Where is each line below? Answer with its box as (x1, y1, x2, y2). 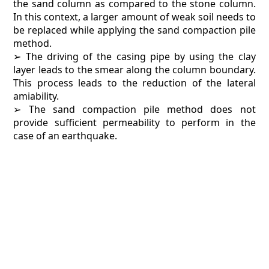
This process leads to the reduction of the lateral (13, 76, 256, 89)
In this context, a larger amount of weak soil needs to (13, 10, 256, 23)
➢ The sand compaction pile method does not (13, 103, 256, 116)
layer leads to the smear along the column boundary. (13, 63, 256, 76)
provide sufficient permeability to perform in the (13, 116, 256, 129)
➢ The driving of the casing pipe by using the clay (13, 50, 256, 63)
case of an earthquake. (13, 129, 118, 142)
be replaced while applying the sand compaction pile (13, 23, 256, 37)
